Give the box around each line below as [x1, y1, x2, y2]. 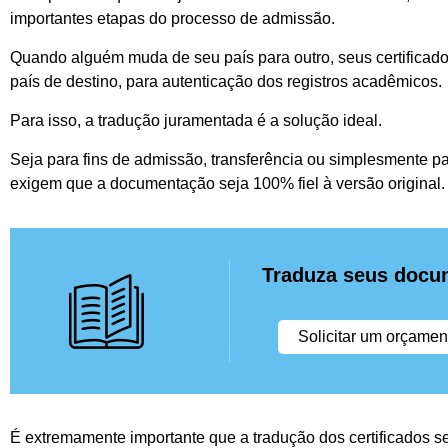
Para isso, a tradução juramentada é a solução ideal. [10, 112, 382, 130]
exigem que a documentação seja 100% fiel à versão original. [10, 175, 445, 193]
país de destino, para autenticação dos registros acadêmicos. [10, 73, 446, 91]
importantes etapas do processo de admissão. [10, 10, 339, 28]
